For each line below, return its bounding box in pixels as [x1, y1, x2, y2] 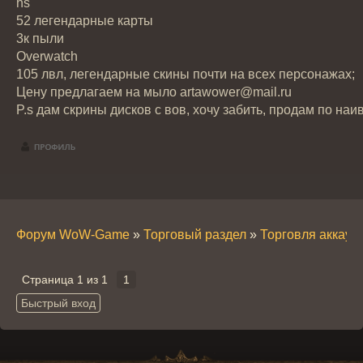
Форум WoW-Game [16, 228, 130, 241]
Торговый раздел [143, 228, 246, 241]
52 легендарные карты [16, 14, 153, 28]
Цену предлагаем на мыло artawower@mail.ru [16, 85, 292, 99]
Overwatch [16, 49, 78, 63]
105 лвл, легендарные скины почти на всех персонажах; [16, 67, 355, 81]
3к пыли [16, 32, 64, 45]
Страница [22, 273, 77, 286]
